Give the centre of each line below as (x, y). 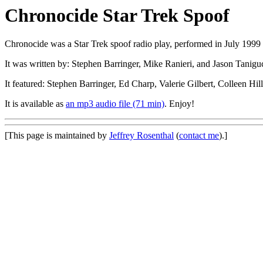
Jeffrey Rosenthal (141, 136)
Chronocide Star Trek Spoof (117, 15)
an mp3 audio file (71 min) (115, 104)
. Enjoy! (179, 104)
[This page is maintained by (57, 136)
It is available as (35, 104)
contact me (199, 136)
